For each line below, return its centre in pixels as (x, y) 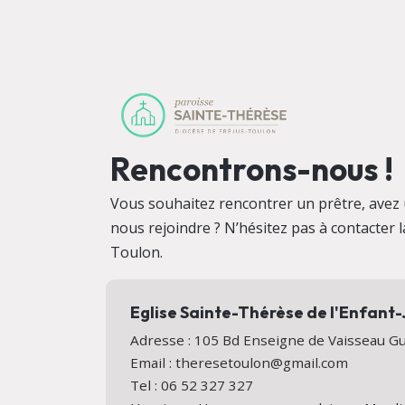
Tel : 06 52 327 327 (192, 385)
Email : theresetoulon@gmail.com (240, 362)
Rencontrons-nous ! (252, 169)
